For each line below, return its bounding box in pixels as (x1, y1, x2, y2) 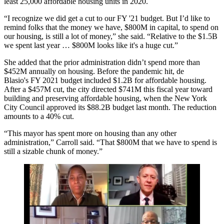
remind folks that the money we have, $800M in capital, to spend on (4, 23, 218, 32)
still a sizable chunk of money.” (4, 147, 102, 156)
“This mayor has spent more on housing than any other (4, 129, 176, 138)
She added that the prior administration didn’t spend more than (4, 58, 200, 67)
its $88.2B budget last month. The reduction (76, 103, 216, 112)
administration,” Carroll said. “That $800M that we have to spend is (4, 138, 217, 147)
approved (46, 103, 76, 112)
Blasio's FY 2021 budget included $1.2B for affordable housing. (4, 76, 206, 85)
